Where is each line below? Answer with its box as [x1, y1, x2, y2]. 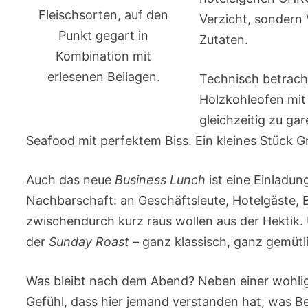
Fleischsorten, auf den [38, 7, 169, 22]
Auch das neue [26, 173, 115, 188]
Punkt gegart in [58, 27, 149, 43]
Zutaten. [199, 32, 249, 47]
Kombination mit [56, 48, 152, 63]
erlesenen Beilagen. [47, 69, 160, 84]
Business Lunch [115, 173, 206, 188]
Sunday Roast [49, 234, 130, 250]
